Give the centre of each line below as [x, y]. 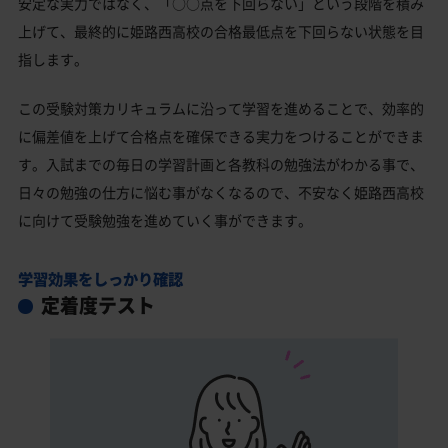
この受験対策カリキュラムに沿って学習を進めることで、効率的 [221, 108]
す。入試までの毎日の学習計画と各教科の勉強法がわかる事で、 [221, 164]
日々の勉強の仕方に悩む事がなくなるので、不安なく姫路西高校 [221, 192]
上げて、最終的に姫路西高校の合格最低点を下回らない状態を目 [221, 31]
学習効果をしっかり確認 [100, 279]
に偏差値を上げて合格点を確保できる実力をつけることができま [221, 136]
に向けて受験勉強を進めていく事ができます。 [165, 220]
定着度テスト [97, 305]
